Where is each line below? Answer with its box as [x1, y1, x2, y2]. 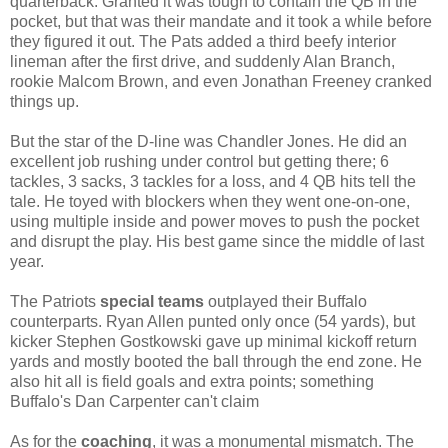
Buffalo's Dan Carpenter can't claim [10, 392, 259, 410]
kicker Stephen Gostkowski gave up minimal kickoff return [10, 332, 417, 350]
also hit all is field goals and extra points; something [10, 372, 374, 390]
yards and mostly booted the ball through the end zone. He [10, 352, 422, 370]
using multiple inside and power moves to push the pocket [10, 212, 419, 230]
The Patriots [10, 292, 100, 310]
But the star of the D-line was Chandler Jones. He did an [10, 132, 407, 150]
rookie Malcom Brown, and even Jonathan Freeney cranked [10, 72, 432, 90]
